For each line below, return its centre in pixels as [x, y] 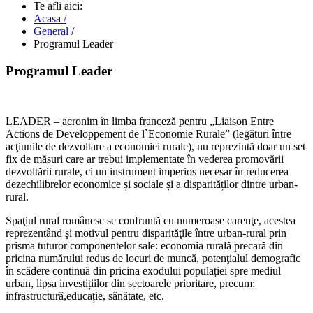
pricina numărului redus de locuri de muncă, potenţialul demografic [153, 259]
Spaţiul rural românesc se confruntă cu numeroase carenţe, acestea [151, 221]
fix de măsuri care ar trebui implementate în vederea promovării [145, 159]
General [51, 31]
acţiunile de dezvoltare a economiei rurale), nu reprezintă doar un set [155, 147]
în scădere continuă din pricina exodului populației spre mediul [143, 271]
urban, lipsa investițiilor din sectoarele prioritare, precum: [130, 284]
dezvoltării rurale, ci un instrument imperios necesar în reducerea [147, 172]
